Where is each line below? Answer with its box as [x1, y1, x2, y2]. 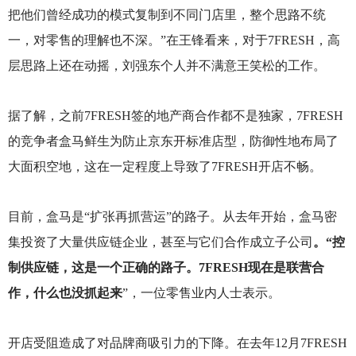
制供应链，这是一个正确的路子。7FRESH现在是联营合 [7, 261, 324, 275]
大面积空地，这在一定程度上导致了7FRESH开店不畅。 [7, 159, 322, 173]
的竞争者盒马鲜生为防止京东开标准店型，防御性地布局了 [7, 133, 339, 148]
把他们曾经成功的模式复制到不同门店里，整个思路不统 [7, 7, 326, 21]
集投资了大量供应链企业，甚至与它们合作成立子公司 [7, 235, 313, 250]
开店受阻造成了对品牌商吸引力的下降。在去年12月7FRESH [7, 336, 347, 350]
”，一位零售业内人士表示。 [122, 286, 281, 300]
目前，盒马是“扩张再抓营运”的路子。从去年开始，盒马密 [7, 210, 337, 224]
